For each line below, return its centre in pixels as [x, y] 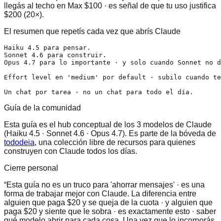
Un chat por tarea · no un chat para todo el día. [99, 92]
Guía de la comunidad [42, 108]
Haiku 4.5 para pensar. [47, 47]
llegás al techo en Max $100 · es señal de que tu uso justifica [110, 5]
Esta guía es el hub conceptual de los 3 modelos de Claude [108, 124]
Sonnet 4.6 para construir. [55, 55]
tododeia [19, 142]
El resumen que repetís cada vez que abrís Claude [92, 31]
